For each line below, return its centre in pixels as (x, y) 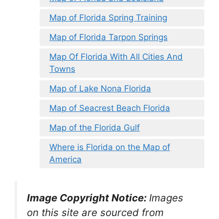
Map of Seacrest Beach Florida (110, 108)
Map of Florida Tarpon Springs (109, 37)
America (66, 160)
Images (166, 197)
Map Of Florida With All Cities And (116, 57)
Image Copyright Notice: (88, 197)
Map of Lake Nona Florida (100, 89)
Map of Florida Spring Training (108, 18)
